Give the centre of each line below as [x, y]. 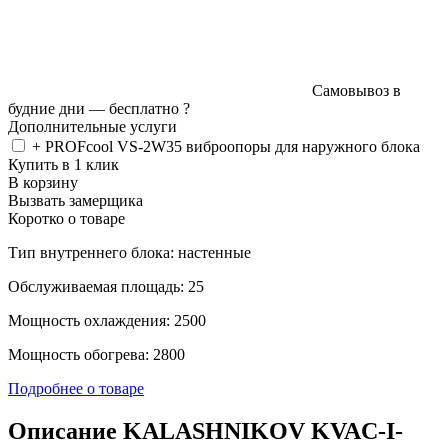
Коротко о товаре [66, 218]
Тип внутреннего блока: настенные [129, 252]
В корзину [43, 182]
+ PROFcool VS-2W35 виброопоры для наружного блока [226, 146]
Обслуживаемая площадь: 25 [106, 286]
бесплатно [144, 108]
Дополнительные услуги [92, 126]
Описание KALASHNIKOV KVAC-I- [205, 430]
